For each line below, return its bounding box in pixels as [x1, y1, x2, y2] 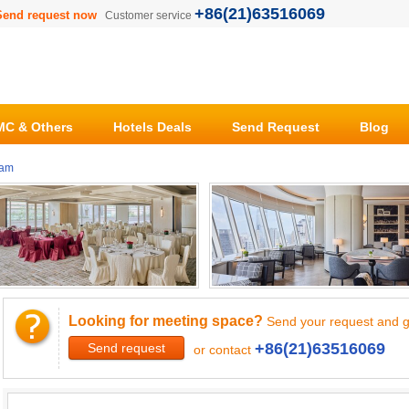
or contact [194, 342, 255, 357]
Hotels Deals [113, 120, 192, 134]
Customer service [105, 9, 194, 22]
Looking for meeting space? [68, 313, 263, 329]
